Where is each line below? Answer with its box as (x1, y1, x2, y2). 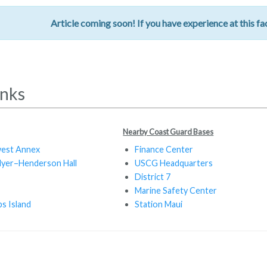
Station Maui (135, 198, 183, 209)
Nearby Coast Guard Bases (123, 126, 214, 136)
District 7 (135, 171, 171, 182)
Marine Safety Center (135, 185, 218, 195)
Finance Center (135, 144, 194, 154)
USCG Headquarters (135, 157, 213, 168)
